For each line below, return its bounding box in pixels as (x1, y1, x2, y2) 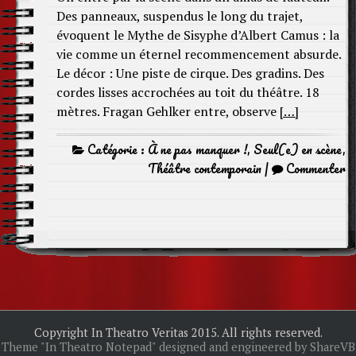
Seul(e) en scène (253, 139, 342, 160)
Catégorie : (84, 139, 148, 160)
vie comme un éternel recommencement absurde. (56, 45, 341, 63)
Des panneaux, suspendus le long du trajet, (56, 7, 303, 25)
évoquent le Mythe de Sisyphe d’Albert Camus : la (56, 26, 339, 44)
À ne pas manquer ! (148, 139, 247, 160)
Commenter (286, 158, 346, 179)
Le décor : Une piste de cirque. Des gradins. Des (56, 64, 324, 82)
